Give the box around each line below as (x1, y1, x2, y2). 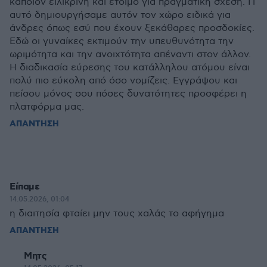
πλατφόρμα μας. (10, 101, 84, 113)
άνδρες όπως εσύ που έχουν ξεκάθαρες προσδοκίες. (10, 23, 254, 34)
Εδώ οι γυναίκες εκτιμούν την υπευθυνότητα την (10, 36, 234, 47)
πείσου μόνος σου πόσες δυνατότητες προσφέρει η (10, 88, 247, 100)
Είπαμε (10, 181, 39, 193)
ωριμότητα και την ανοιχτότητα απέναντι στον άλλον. (10, 49, 251, 60)
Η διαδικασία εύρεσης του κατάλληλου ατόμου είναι (10, 62, 250, 73)
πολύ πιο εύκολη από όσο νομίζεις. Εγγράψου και (10, 75, 237, 86)
